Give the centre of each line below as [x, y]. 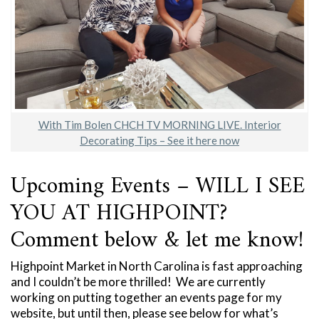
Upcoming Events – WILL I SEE [158, 187]
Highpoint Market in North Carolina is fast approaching [157, 266]
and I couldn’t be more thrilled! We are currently [138, 282]
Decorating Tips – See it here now [159, 141]
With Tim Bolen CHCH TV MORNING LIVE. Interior [159, 125]
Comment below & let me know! [157, 241]
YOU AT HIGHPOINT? [119, 214]
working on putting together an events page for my [146, 298]
